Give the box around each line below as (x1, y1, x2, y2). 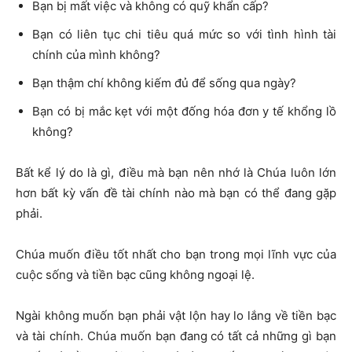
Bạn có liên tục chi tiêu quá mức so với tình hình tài (32, 27, 336, 42)
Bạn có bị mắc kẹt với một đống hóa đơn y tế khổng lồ (32, 104, 336, 119)
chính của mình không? (32, 47, 160, 63)
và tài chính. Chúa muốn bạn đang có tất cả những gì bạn (16, 328, 336, 344)
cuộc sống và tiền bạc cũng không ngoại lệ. (16, 267, 255, 283)
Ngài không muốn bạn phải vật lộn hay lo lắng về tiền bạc (16, 308, 336, 324)
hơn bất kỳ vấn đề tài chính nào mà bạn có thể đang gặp (16, 185, 336, 201)
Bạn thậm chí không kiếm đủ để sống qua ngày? (32, 75, 296, 91)
